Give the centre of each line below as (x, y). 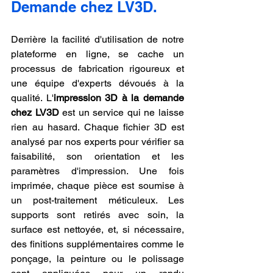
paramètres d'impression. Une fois (97, 171)
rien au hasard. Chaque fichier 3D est (97, 127)
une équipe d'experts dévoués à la (97, 83)
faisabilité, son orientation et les (97, 156)
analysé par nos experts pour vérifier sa (97, 141)
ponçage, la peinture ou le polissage (97, 258)
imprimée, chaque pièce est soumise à (97, 185)
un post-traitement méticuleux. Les (97, 200)
